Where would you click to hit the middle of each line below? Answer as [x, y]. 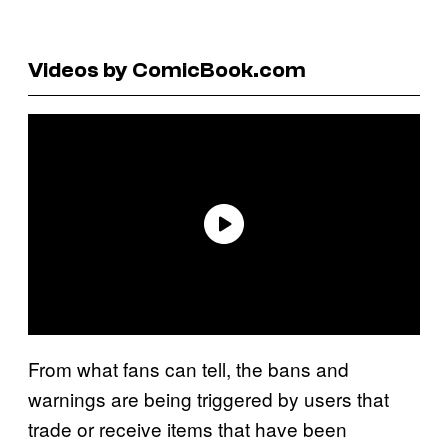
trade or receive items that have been [187, 428]
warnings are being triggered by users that [208, 398]
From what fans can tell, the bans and [188, 368]
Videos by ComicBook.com [167, 69]
